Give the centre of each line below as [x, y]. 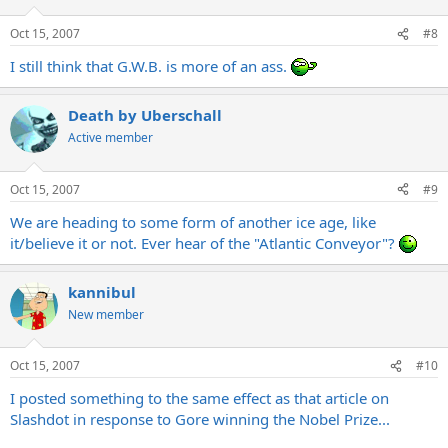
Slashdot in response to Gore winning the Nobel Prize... [200, 419]
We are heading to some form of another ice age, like [193, 221]
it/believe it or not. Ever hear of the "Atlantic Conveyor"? [204, 242]
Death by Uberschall [145, 115]
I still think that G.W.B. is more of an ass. [150, 66]
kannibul [102, 291]
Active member [110, 137]
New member [106, 314]
